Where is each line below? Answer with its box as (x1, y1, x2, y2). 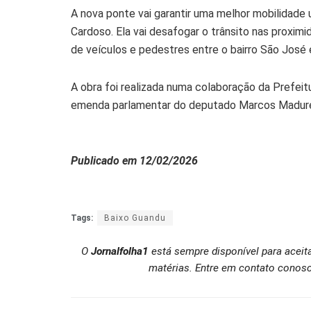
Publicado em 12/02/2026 (71, 154, 198, 168)
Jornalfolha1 (91, 244, 149, 258)
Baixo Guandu (104, 213, 166, 224)
